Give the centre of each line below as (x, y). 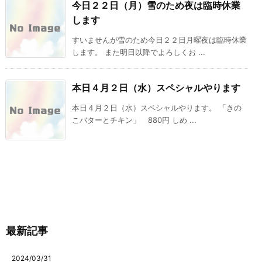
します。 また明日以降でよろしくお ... (139, 52)
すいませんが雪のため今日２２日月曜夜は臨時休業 (159, 40)
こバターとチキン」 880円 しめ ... (134, 120)
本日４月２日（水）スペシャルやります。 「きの (157, 108)
